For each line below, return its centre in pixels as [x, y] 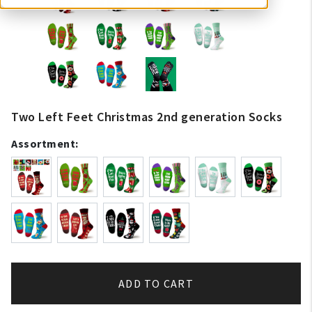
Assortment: [45, 143]
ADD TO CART [156, 283]
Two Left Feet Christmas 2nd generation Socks [147, 117]
